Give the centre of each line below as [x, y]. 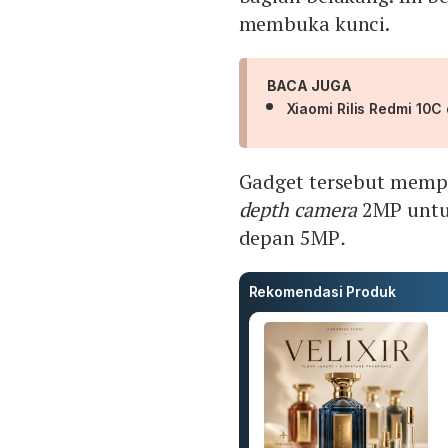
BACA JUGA [309, 86]
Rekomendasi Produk [322, 292]
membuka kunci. [314, 24]
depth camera [298, 210]
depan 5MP [289, 238]
